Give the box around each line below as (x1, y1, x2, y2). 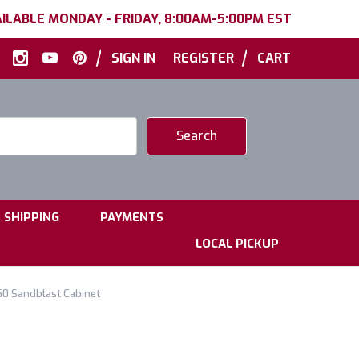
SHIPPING (4, 209, 59, 225)
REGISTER (173, 50, 234, 67)
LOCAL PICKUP (196, 236, 279, 252)
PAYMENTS (100, 209, 163, 225)
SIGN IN (111, 50, 155, 67)
